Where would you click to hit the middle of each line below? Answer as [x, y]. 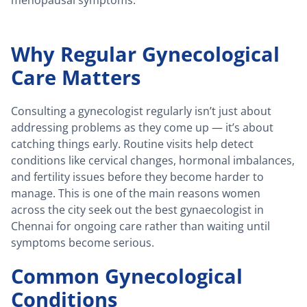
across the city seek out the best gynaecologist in [137, 210]
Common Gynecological [127, 276]
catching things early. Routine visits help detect [132, 144]
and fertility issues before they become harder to [137, 177]
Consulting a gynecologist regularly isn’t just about [141, 111]
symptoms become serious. [83, 243]
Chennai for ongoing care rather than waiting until [140, 226]
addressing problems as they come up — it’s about [142, 128]
